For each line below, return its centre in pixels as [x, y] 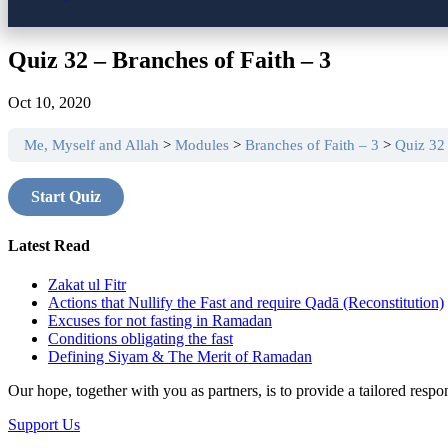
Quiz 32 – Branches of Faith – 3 [169, 59]
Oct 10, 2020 [49, 102]
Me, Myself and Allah [91, 144]
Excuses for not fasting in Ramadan [160, 321]
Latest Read [49, 246]
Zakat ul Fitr [87, 285]
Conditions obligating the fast [140, 339]
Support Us [44, 425]
